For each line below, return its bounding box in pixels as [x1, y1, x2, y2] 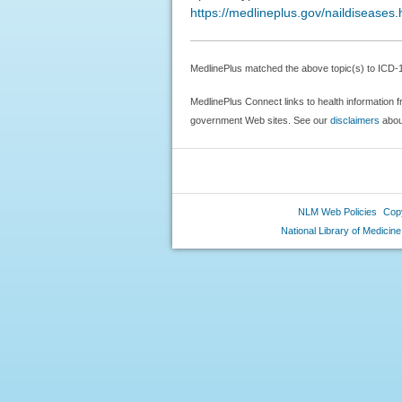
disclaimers [329, 114, 380, 126]
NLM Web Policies [297, 205, 377, 217]
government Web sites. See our [189, 114, 330, 126]
